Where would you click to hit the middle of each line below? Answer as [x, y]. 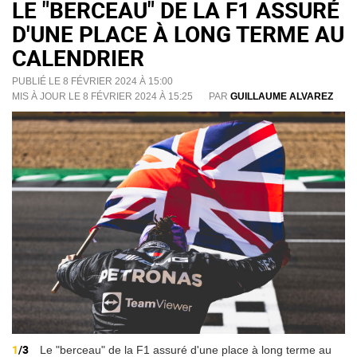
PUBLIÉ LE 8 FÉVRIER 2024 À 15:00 [92, 82]
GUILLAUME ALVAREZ [282, 97]
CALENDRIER [78, 58]
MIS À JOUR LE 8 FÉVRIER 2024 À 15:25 [102, 97]
